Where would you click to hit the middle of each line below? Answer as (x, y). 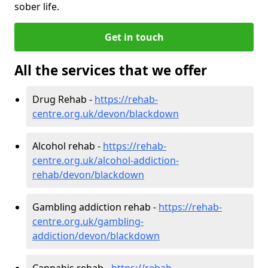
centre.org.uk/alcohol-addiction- (106, 160)
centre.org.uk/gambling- (88, 221)
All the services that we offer (111, 70)
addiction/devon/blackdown (96, 235)
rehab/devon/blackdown (88, 174)
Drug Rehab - (63, 99)
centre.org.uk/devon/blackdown (106, 113)
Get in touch (134, 37)
